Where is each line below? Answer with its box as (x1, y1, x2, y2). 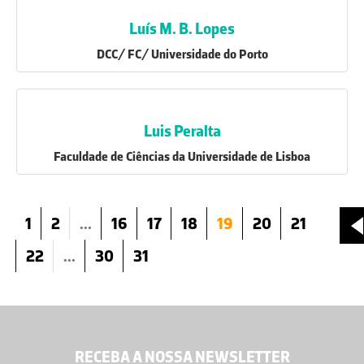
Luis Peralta (143, 121, 221, 141)
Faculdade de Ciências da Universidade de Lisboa (54, 149, 310, 164)
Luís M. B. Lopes (129, 19, 235, 38)
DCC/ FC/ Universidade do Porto (96, 46, 268, 62)
